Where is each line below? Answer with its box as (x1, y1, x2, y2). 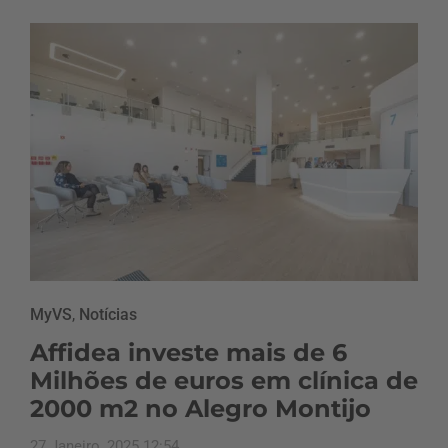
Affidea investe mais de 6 (30, 338, 347, 368)
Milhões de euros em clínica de (30, 366, 418, 396)
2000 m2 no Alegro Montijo (30, 394, 371, 424)
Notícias (79, 305, 137, 325)
